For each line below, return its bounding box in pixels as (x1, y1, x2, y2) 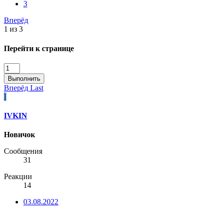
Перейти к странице (4, 44, 74, 53)
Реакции (4, 172, 32, 181)
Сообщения (4, 147, 42, 156)
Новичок (4, 130, 35, 139)
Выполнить (8, 74, 40, 82)
